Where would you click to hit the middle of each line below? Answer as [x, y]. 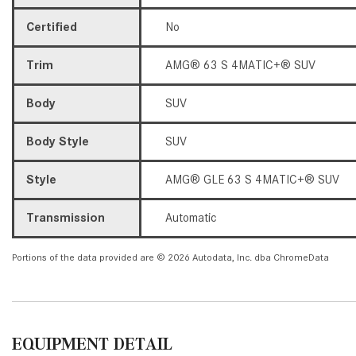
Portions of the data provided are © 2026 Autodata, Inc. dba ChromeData [170, 257]
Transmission [66, 217]
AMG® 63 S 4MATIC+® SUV [240, 65]
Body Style [58, 141]
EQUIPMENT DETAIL [92, 343]
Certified [52, 27]
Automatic [191, 217]
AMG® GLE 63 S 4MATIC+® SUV [252, 179]
